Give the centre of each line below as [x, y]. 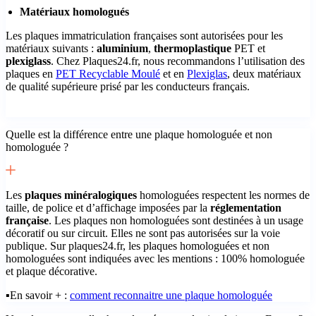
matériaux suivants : [51, 48]
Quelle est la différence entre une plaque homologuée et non [139, 134]
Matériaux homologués [74, 11]
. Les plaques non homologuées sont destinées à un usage [176, 220]
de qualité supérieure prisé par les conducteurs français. [128, 86]
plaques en [31, 73]
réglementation [246, 207]
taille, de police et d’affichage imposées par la [108, 207]
